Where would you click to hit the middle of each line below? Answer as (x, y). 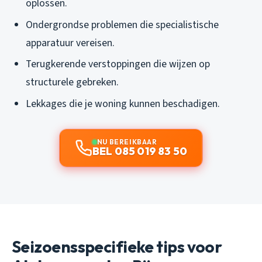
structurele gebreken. (72, 82)
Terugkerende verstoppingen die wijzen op (118, 64)
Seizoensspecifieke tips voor (117, 247)
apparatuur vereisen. (70, 43)
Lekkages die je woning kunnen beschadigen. (123, 104)
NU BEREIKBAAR (127, 142)
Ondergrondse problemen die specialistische (122, 25)
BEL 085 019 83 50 (140, 151)
